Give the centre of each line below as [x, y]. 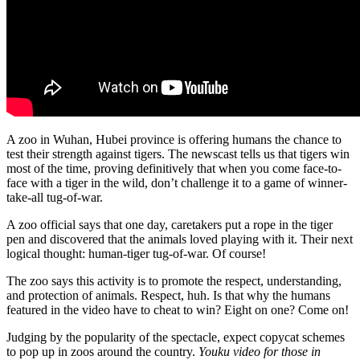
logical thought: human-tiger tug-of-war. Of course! [136, 253]
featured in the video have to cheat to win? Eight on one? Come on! [178, 309]
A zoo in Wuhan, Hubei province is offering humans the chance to [174, 139]
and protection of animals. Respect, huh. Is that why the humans [168, 295]
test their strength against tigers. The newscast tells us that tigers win [178, 153]
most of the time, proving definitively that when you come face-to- [174, 168]
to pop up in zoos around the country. [102, 351]
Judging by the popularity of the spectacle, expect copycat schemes [176, 337]
